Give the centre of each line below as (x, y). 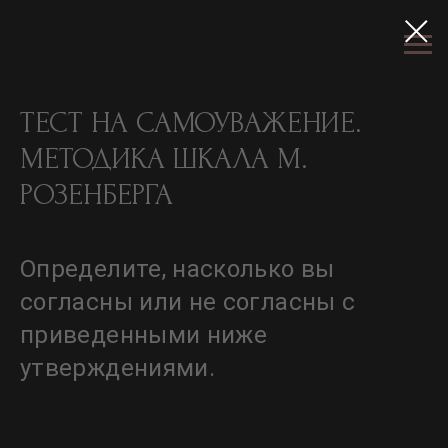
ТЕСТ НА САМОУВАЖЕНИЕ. (190, 122)
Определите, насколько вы (177, 269)
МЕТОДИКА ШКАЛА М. (163, 158)
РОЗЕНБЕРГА (96, 194)
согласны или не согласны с (188, 302)
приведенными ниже (144, 335)
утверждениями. (118, 368)
